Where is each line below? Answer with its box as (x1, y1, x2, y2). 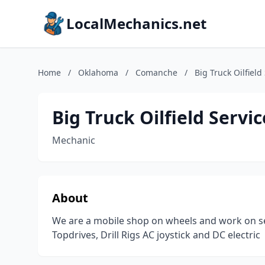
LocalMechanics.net (66, 14, 206, 33)
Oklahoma (78, 67, 118, 78)
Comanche (135, 67, 177, 78)
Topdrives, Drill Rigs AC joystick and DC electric (52, 228, 260, 241)
